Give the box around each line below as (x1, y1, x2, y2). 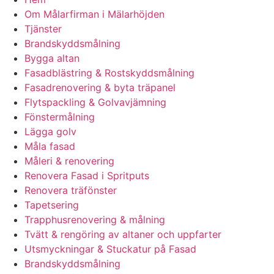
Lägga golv (24, 125, 76, 138)
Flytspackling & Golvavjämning (24, 96, 166, 109)
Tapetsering (24, 199, 79, 212)
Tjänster (24, 23, 62, 35)
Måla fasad (24, 140, 75, 153)
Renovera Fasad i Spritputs (24, 169, 149, 182)
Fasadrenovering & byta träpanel (24, 81, 176, 94)
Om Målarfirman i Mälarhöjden (24, 8, 165, 21)
